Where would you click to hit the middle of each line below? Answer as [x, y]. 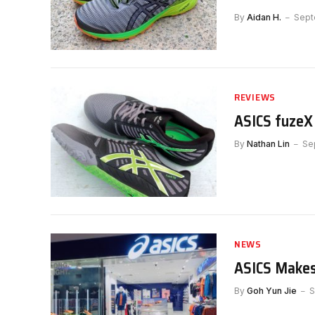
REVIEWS [255, 97]
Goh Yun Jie [272, 291]
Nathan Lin [268, 143]
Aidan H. [264, 17]
